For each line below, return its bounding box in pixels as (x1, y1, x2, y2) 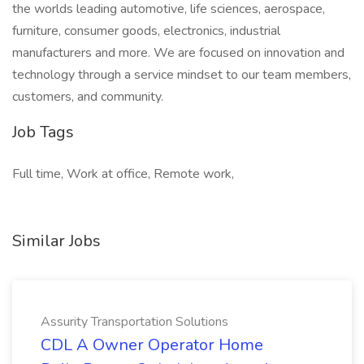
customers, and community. (12, 88, 163, 106)
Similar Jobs (12, 230, 101, 252)
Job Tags (12, 121, 74, 143)
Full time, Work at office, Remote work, (12, 165, 234, 183)
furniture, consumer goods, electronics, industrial (12, 22, 280, 40)
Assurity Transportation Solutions (41, 313, 228, 331)
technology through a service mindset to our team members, (12, 66, 351, 84)
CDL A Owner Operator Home (41, 334, 263, 356)
